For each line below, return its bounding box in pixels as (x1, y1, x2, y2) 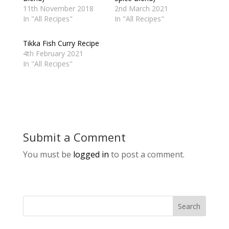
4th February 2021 (22, 49, 83, 59)
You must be (22, 149, 73, 161)
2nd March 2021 (114, 4, 168, 14)
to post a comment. (108, 149, 185, 161)
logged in (73, 149, 109, 161)
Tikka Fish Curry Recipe (22, 38, 99, 49)
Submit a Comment (22, 129, 126, 145)
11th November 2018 (22, 4, 94, 14)
